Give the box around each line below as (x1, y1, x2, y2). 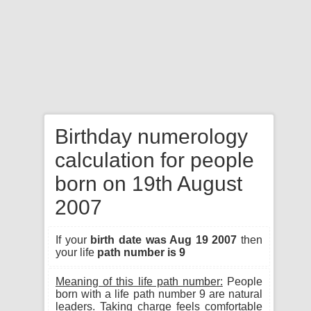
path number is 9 (97, 246, 185, 258)
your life (56, 246, 97, 258)
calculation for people (55, 149, 254, 171)
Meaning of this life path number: (56, 276, 223, 287)
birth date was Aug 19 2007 (90, 234, 237, 246)
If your (56, 234, 91, 246)
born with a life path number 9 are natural (56, 288, 262, 300)
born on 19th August (55, 172, 242, 195)
